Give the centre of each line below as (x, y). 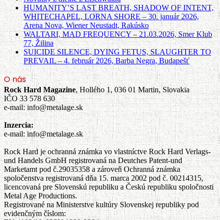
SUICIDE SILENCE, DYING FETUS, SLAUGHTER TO (117, 52)
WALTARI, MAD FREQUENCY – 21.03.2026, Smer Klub (118, 34)
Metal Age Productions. (41, 195)
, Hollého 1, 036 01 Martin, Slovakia (133, 89)
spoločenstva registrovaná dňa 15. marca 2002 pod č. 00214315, (104, 178)
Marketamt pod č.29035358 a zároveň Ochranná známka (92, 169)
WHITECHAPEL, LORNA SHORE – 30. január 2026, (111, 16)
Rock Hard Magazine (40, 89)
